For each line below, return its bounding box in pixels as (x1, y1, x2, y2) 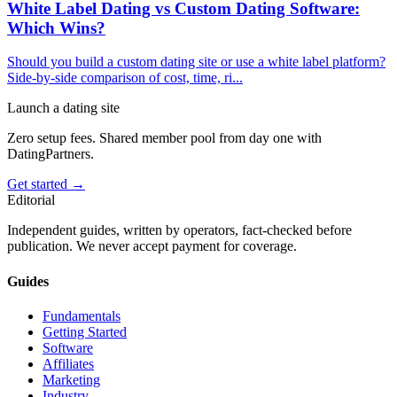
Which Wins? (7, 18, 105, 37)
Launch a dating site (7, 100, 120, 116)
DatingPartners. (7, 146, 94, 162)
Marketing (43, 371, 100, 387)
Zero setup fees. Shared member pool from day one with (7, 130, 322, 146)
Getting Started (43, 323, 127, 339)
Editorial (7, 192, 55, 208)
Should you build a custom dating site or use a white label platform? (7, 54, 385, 70)
